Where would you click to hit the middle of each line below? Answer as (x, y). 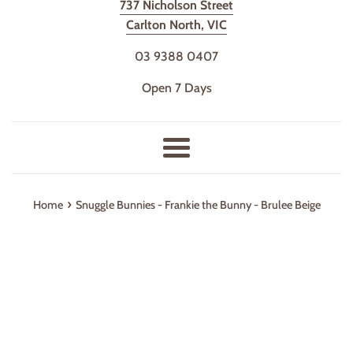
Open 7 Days (176, 87)
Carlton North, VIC (176, 24)
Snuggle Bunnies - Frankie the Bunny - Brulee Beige (198, 204)
